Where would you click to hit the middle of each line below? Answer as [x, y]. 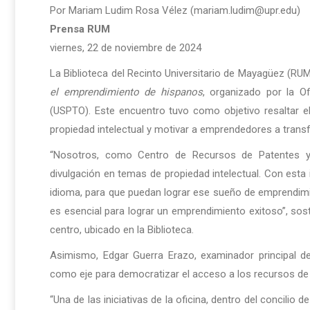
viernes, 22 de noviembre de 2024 [126, 48]
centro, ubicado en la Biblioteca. [122, 230]
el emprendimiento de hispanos [126, 92]
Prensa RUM [80, 29]
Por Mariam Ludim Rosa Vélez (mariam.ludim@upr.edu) [175, 11]
